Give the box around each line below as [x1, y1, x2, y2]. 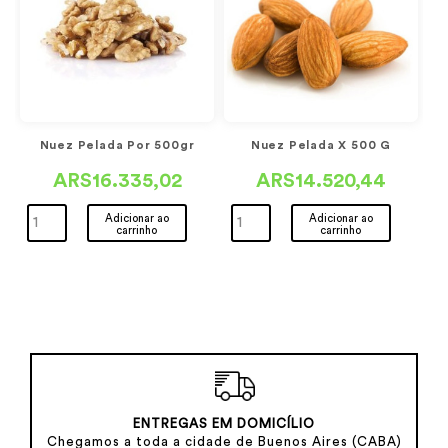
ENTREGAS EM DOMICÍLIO [133, 417, 315, 430]
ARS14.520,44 [256, 171, 386, 191]
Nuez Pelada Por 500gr [39, 139, 195, 151]
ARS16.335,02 [52, 171, 182, 191]
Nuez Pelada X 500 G [250, 139, 392, 151]
